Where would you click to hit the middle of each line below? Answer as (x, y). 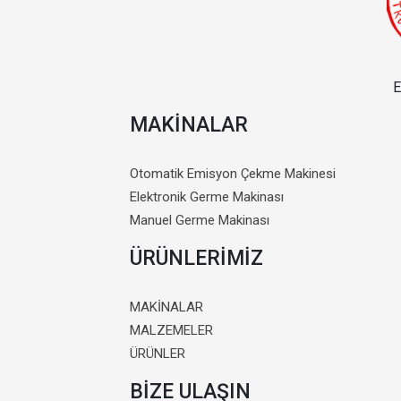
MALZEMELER (171, 330)
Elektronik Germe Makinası (207, 196)
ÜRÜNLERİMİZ (196, 258)
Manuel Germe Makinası (200, 220)
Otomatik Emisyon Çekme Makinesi (233, 173)
